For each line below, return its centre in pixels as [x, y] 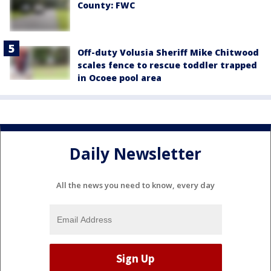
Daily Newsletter [135, 154]
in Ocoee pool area [119, 78]
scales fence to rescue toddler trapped [167, 65]
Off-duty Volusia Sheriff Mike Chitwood [168, 52]
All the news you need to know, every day [135, 185]
